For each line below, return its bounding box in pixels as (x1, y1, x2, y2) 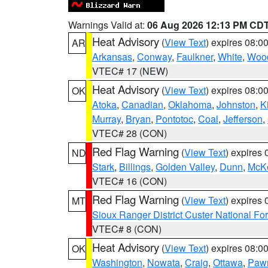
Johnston (217, 98, 255, 111)
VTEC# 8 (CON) (92, 222, 162, 236)
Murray (92, 112, 121, 126)
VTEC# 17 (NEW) (92, 64, 168, 78)
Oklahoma (168, 98, 212, 111)
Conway (137, 50, 172, 63)
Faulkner (176, 50, 213, 63)
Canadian (121, 98, 163, 111)
